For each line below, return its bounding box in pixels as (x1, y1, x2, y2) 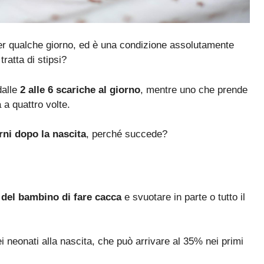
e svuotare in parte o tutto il (121, 191, 245, 203)
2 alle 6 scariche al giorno (20, 84, 140, 95)
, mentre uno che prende (140, 84, 247, 95)
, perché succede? (86, 128, 167, 140)
